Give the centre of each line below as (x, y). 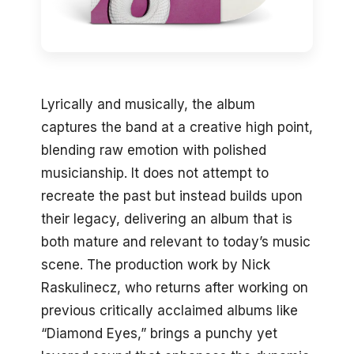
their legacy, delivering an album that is (167, 218)
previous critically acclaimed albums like (169, 310)
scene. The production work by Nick (156, 264)
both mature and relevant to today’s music (176, 241)
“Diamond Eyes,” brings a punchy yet (159, 333)
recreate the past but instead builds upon (172, 196)
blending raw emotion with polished (154, 150)
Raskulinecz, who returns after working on (175, 287)
